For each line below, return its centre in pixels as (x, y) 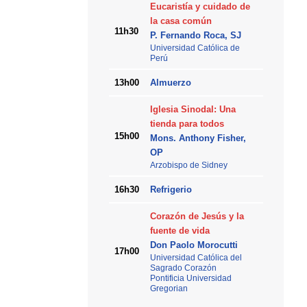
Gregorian (169, 288)
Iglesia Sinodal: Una (193, 110)
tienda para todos (187, 124)
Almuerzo (170, 83)
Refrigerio (171, 190)
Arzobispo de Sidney (188, 165)
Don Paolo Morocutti (194, 245)
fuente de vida (180, 231)
